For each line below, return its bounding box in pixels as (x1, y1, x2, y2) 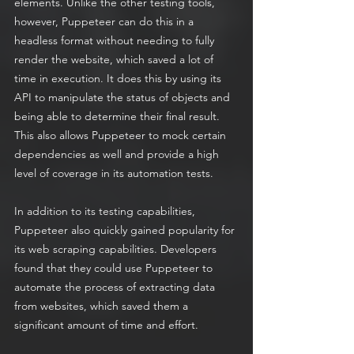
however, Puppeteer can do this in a (14, 14, 197, 29)
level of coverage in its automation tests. (14, 166, 217, 181)
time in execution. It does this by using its (14, 71, 224, 86)
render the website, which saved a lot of (14, 52, 217, 67)
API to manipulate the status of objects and (14, 90, 233, 105)
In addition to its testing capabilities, (14, 204, 198, 219)
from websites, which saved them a (14, 299, 191, 314)
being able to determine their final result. (14, 109, 223, 124)
